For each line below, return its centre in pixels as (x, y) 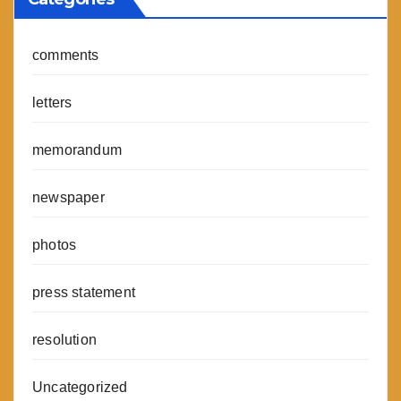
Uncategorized (80, 387)
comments (66, 55)
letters (52, 102)
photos (55, 244)
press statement (84, 292)
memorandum (77, 149)
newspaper (68, 197)
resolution (64, 339)
